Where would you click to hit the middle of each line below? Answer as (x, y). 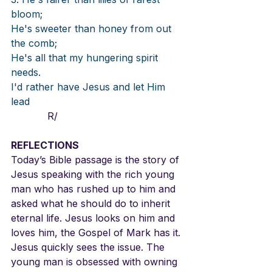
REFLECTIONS (45, 145)
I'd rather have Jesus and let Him (90, 87)
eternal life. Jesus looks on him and (94, 218)
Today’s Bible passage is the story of (97, 160)
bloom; (28, 14)
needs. (27, 73)
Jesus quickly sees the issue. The (89, 247)
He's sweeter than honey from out (93, 29)
